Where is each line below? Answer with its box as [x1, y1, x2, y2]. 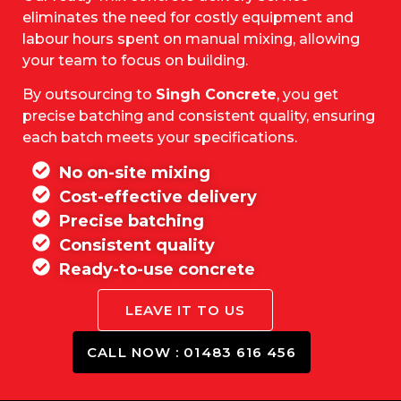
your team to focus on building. [22, 51, 248, 69]
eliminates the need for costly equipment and [22, 8, 354, 26]
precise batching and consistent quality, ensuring [22, 107, 375, 125]
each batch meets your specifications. [22, 129, 297, 147]
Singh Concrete [156, 86, 277, 104]
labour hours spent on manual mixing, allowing [22, 30, 360, 47]
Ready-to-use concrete [59, 260, 255, 280]
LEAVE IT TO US [125, 302, 246, 320]
